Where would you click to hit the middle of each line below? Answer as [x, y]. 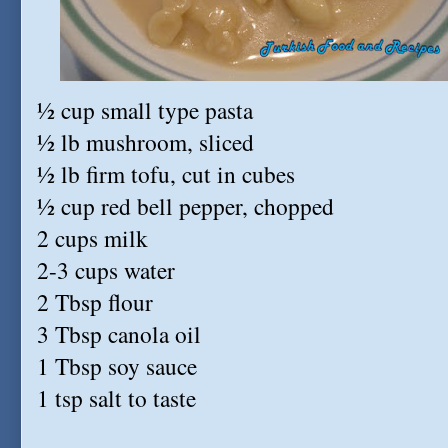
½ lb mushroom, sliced [145, 142]
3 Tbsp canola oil [119, 334]
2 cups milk [92, 238]
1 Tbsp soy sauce [117, 366]
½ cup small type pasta [145, 110]
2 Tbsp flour [95, 302]
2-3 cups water [106, 270]
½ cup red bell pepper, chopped [185, 206]
